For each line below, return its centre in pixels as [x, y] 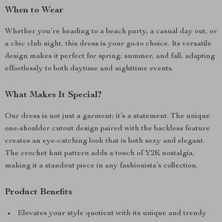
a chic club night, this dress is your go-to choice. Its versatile [108, 44]
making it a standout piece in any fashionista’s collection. [101, 166]
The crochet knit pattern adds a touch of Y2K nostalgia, [100, 154]
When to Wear [34, 10]
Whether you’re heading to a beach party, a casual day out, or [111, 32]
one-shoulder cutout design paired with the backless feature [108, 129]
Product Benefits [39, 192]
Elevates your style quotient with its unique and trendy [112, 214]
